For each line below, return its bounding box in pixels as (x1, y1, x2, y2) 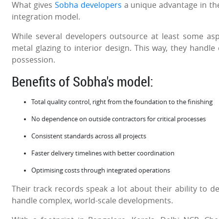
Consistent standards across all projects (31, 131, 146, 140)
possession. (12, 54, 55, 65)
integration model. (12, 11, 80, 22)
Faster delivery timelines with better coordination (31, 149, 175, 157)
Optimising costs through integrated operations (31, 166, 170, 175)
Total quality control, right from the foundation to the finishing (31, 97, 213, 106)
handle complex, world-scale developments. (12, 195, 173, 206)
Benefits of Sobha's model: (12, 72, 153, 90)
